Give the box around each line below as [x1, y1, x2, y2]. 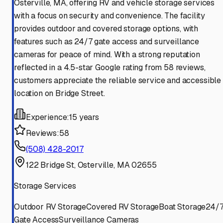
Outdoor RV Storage [14, 202, 87, 213]
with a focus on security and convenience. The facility [14, 10, 205, 21]
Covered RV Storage [86, 202, 159, 213]
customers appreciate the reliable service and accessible [14, 75, 222, 86]
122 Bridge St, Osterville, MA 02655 [26, 160, 157, 171]
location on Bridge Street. [14, 88, 105, 99]
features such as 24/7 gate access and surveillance [14, 36, 199, 47]
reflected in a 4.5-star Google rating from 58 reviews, [14, 62, 206, 73]
